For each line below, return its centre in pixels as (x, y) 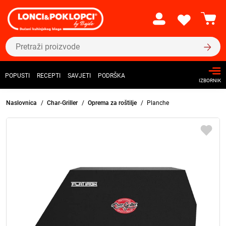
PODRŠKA (111, 76)
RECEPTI (49, 76)
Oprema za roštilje (113, 103)
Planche (158, 103)
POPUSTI (17, 76)
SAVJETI (79, 76)
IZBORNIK (210, 81)
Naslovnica (21, 103)
